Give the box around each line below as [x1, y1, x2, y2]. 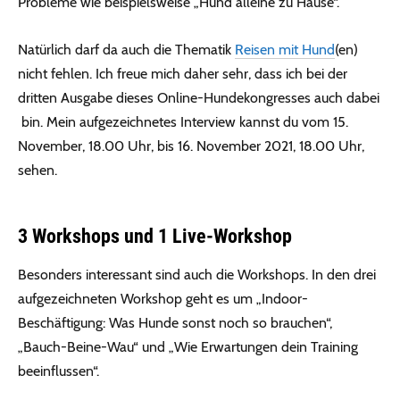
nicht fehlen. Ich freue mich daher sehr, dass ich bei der [18, 64, 347, 82]
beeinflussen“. [18, 362, 99, 379]
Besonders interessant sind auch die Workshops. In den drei [18, 265, 376, 283]
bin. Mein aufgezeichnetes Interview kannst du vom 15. [18, 112, 348, 130]
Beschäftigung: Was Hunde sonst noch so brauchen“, [18, 313, 332, 331]
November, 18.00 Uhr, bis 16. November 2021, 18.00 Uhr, [18, 137, 364, 154]
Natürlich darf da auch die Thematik [18, 40, 235, 58]
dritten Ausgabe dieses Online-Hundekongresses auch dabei [18, 88, 379, 106]
